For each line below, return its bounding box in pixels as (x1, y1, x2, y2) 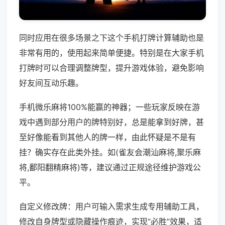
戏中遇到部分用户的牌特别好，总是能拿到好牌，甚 (19, 117, 204, 128)
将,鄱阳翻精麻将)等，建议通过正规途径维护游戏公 (19, 162, 201, 173)
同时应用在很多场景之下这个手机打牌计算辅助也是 (19, 33, 204, 43)
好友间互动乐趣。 (19, 78, 83, 88)
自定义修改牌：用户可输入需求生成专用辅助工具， (19, 201, 204, 212)
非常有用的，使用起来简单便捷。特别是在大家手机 (19, 48, 204, 58)
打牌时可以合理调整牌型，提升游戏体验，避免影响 (19, 63, 204, 73)
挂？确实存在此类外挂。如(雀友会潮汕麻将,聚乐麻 (19, 147, 201, 158)
